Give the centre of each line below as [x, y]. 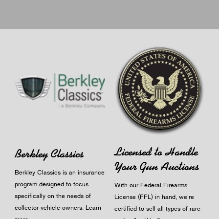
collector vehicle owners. [50, 207]
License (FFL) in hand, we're [154, 196]
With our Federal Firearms [151, 185]
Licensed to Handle [156, 152]
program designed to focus [52, 184]
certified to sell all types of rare [157, 208]
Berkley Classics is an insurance [60, 172]
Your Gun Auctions [157, 166]
